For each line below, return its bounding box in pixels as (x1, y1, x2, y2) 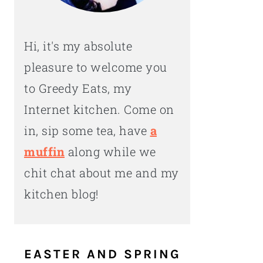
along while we (65, 144, 156, 159)
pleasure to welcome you (24, 59, 167, 75)
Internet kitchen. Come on (24, 102, 174, 117)
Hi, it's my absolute (24, 38, 132, 53)
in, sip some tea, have (24, 123, 150, 138)
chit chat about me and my (24, 165, 179, 180)
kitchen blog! (24, 186, 99, 201)
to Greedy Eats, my (24, 80, 131, 96)
